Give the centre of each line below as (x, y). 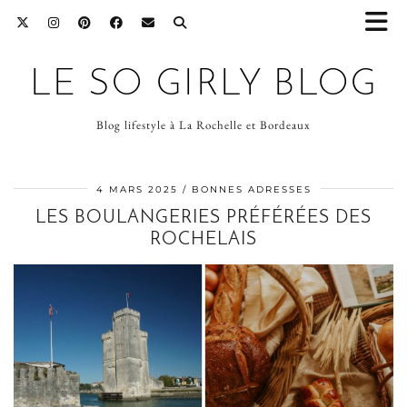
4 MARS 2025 (137, 189)
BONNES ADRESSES (251, 189)
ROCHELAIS (203, 240)
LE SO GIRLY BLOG (203, 85)
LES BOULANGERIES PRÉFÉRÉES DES (203, 218)
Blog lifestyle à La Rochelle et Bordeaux (203, 125)
